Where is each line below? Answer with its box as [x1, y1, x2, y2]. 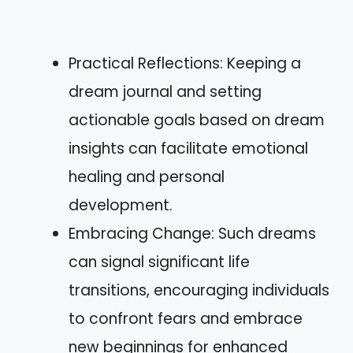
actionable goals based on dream [69, 110, 325, 131]
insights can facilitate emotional [69, 138, 308, 159]
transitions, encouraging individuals [69, 280, 329, 301]
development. [69, 195, 173, 216]
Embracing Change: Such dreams [69, 223, 316, 244]
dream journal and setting [69, 81, 262, 102]
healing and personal [69, 166, 225, 188]
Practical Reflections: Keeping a [69, 53, 301, 74]
